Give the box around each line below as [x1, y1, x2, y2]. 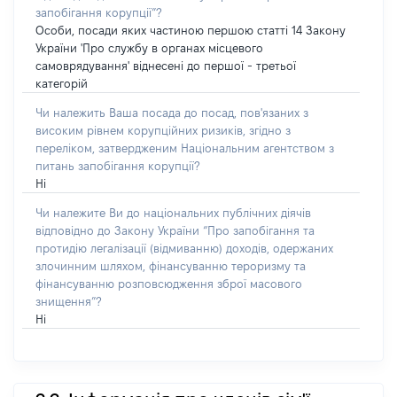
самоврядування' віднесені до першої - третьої [35, 59, 296, 72]
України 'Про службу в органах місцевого [35, 42, 263, 54]
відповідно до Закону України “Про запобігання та [35, 224, 315, 237]
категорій [35, 77, 88, 90]
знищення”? [35, 295, 101, 307]
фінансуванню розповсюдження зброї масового [35, 277, 302, 290]
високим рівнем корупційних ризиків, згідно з [35, 124, 291, 136]
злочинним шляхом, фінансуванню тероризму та [35, 260, 306, 272]
